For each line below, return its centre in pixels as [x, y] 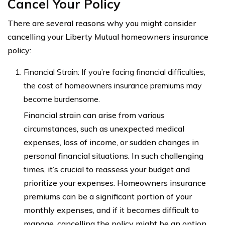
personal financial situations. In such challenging [114, 155]
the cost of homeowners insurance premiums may [113, 85]
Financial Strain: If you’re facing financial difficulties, [115, 72]
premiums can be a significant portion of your [108, 196]
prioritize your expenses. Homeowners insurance [115, 183]
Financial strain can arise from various [94, 115]
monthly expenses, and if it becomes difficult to [111, 210]
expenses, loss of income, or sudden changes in [111, 142]
